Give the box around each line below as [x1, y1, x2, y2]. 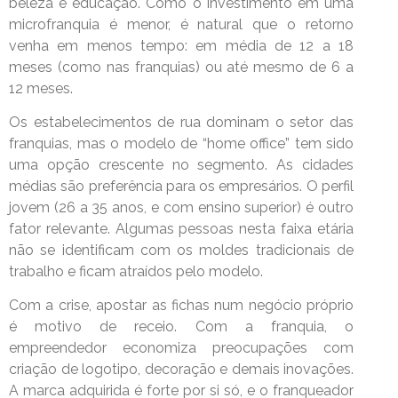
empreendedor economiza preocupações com [9, 339, 354, 357]
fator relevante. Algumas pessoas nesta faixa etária [9, 220, 354, 238]
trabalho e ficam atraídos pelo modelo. [9, 263, 263, 281]
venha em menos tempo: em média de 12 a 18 [9, 36, 354, 54]
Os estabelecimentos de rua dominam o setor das [9, 114, 354, 131]
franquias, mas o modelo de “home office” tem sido [9, 135, 354, 153]
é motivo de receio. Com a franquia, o [9, 318, 354, 336]
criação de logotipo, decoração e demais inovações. [9, 361, 354, 378]
